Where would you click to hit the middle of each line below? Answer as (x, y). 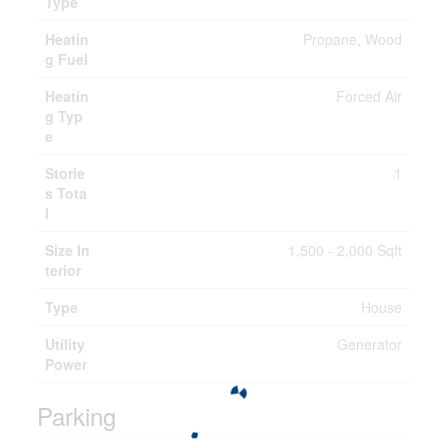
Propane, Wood (353, 39)
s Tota (66, 193)
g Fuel (67, 59)
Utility (65, 344)
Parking (77, 415)
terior (63, 270)
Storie (65, 173)
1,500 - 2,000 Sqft (345, 250)
